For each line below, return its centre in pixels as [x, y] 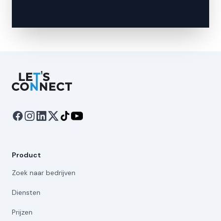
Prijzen [22, 212]
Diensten [26, 192]
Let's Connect [37, 76]
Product [26, 155]
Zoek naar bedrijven [44, 173]
